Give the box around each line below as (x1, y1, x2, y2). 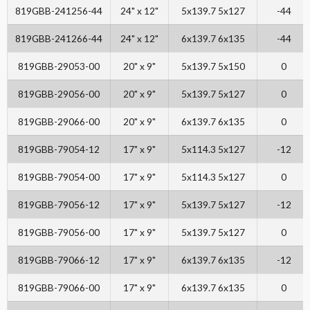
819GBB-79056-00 (18, 226, 100, 239)
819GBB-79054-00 (18, 171, 100, 183)
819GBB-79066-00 (18, 282, 100, 294)
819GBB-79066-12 (18, 254, 100, 266)
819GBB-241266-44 (15, 33, 102, 45)
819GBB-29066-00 (18, 116, 100, 128)
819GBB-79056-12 (18, 199, 100, 211)
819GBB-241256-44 (15, 5, 102, 17)
